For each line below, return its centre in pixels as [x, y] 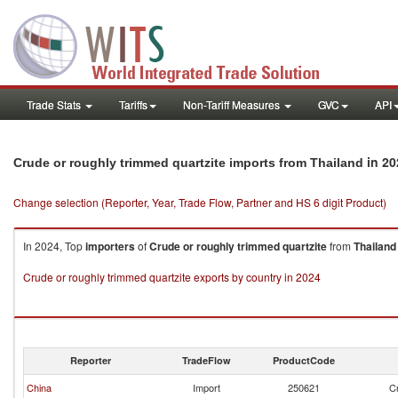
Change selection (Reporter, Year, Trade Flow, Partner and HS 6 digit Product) [200, 202]
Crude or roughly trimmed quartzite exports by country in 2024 [172, 277]
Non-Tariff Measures [233, 104]
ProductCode [304, 360]
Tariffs [133, 104]
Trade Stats [55, 104]
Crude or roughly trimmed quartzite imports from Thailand [188, 163]
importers [110, 246]
